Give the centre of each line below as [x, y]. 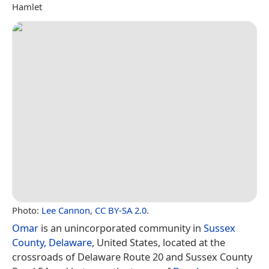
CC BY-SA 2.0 [121, 210]
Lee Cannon [66, 210]
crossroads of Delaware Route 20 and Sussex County [132, 256]
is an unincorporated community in [121, 228]
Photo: [27, 210]
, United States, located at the [159, 242]
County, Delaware [52, 242]
